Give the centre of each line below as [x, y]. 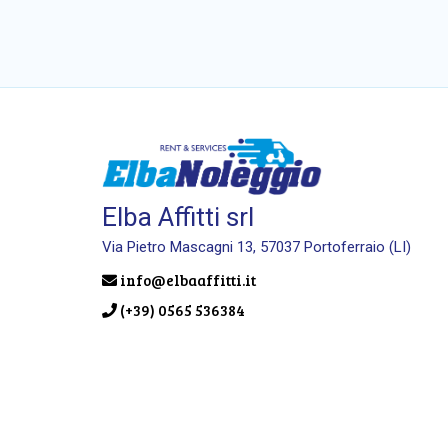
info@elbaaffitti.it [186, 280]
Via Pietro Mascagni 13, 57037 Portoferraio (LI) [256, 247]
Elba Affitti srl [178, 217]
